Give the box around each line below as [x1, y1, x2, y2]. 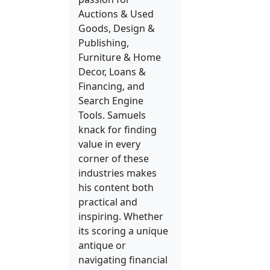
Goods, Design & [78, 22, 155, 35]
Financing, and [78, 80, 145, 93]
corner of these [78, 152, 149, 165]
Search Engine [78, 94, 143, 107]
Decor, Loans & [78, 65, 146, 78]
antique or [78, 239, 126, 252]
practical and [78, 195, 137, 209]
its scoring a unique [78, 224, 168, 237]
